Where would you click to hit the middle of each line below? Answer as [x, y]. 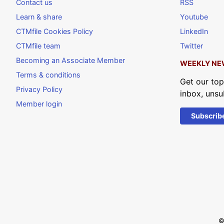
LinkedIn [194, 31]
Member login [39, 103]
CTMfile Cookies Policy [54, 31]
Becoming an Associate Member [70, 60]
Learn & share [39, 16]
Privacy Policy [39, 89]
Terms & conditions [48, 74]
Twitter [191, 45]
